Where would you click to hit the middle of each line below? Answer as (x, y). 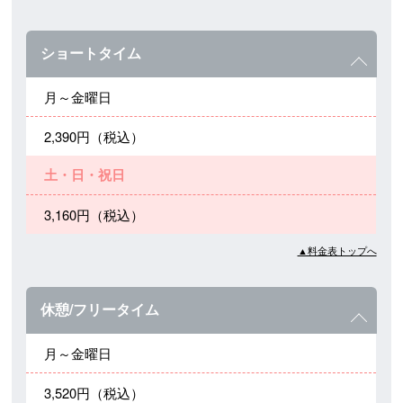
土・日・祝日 (85, 174)
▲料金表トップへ (337, 250)
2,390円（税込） (94, 136)
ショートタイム (91, 52)
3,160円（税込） (94, 214)
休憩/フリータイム (100, 309)
